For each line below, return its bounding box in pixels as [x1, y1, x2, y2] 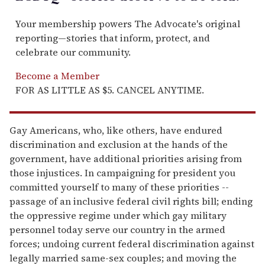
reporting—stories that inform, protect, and [15, 31, 210, 45]
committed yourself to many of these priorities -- [9, 180, 229, 194]
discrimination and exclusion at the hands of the [9, 138, 228, 151]
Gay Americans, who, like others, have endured [9, 124, 222, 137]
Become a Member [15, 69, 99, 83]
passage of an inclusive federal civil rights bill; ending [9, 195, 253, 208]
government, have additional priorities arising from [9, 152, 242, 166]
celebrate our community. [15, 46, 131, 59]
